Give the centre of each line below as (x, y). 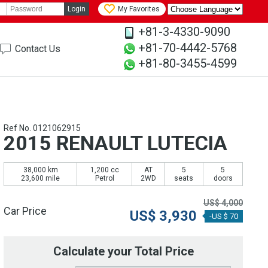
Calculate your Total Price (123, 252)
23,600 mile (40, 179)
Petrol (104, 179)
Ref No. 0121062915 (42, 128)
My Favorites (139, 9)
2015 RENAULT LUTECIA (115, 143)
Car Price (25, 211)
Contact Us (38, 49)
